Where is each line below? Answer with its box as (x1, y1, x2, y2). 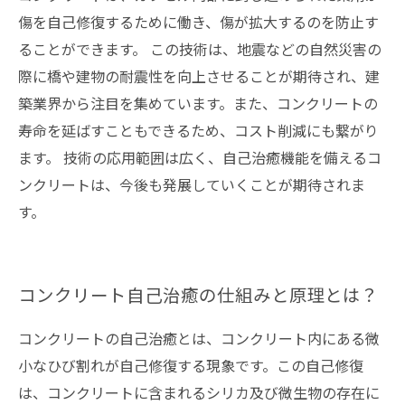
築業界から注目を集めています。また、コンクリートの (18, 92, 378, 114)
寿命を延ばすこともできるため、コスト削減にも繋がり (18, 119, 379, 141)
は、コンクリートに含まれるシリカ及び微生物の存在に (18, 381, 380, 403)
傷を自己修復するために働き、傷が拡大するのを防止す (18, 11, 379, 33)
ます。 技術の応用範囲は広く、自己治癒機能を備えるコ (18, 146, 381, 168)
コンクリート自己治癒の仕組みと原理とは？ (18, 282, 380, 307)
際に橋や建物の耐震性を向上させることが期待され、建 (18, 65, 380, 87)
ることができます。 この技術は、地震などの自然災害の (18, 38, 381, 60)
